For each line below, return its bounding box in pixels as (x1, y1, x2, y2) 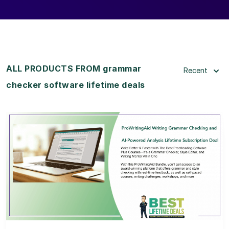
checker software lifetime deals (6, 79, 145, 90)
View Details (91, 148, 138, 157)
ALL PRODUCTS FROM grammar (6, 63, 142, 74)
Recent (184, 65, 208, 75)
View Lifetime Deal (80, 174, 149, 183)
